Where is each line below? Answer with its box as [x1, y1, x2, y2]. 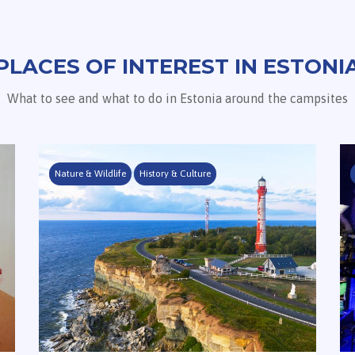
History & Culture [139, 167, 211, 179]
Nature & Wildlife [54, 167, 126, 179]
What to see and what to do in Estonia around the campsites [7, 90, 348, 105]
